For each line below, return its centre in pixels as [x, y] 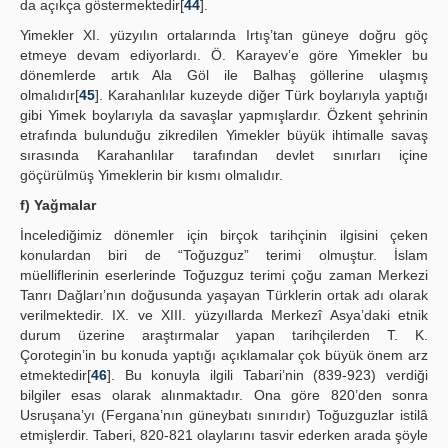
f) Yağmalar [58, 205]
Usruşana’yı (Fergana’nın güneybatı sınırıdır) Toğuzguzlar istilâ [224, 415]
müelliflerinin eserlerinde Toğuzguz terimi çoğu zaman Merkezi [224, 275]
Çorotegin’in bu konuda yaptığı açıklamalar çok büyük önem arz [224, 355]
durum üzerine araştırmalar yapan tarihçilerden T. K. [224, 335]
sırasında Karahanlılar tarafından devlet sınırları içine [224, 155]
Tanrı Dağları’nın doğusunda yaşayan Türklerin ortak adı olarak [224, 295]
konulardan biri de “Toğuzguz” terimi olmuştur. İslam [224, 255]
